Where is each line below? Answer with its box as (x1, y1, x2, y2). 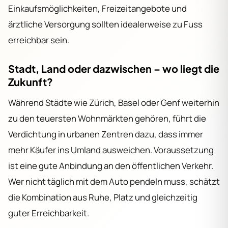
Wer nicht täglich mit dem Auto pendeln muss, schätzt (8, 175, 220, 187)
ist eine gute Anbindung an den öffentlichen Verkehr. (8, 159, 213, 172)
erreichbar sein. (8, 34, 69, 46)
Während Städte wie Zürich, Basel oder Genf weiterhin (8, 96, 219, 108)
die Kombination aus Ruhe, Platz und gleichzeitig (8, 191, 197, 203)
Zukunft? (8, 75, 53, 89)
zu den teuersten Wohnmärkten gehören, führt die (8, 112, 206, 124)
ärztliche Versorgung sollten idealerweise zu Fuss (8, 18, 203, 30)
